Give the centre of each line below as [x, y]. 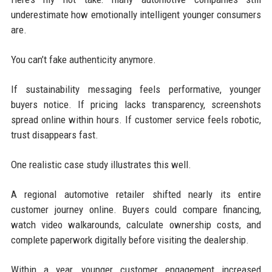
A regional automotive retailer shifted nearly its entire [136, 194]
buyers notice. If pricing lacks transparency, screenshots [136, 104]
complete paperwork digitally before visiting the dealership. [130, 240]
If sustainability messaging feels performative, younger [136, 89]
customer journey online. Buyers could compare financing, [136, 209]
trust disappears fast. [54, 134]
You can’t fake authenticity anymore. [83, 59]
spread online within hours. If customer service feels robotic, [136, 119]
